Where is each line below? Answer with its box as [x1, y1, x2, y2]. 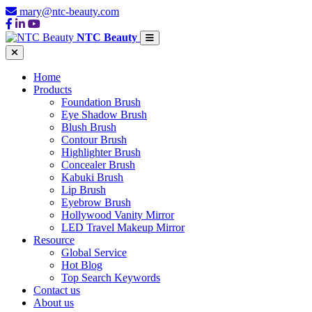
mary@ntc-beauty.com [19, 6, 119, 17]
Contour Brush [61, 134, 127, 146]
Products [33, 84, 72, 95]
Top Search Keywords [61, 272, 160, 283]
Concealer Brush [61, 159, 135, 171]
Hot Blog [61, 259, 102, 271]
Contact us [33, 284, 80, 296]
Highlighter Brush [61, 146, 141, 158]
